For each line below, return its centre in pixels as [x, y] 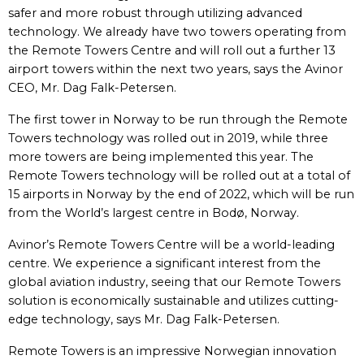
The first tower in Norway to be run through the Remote [178, 119]
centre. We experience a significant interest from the [165, 263]
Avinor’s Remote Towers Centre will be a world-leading [171, 245]
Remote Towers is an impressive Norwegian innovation [172, 351]
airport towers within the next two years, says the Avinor [175, 69]
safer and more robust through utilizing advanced [155, 13]
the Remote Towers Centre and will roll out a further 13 [172, 50]
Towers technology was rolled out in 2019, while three [168, 138]
